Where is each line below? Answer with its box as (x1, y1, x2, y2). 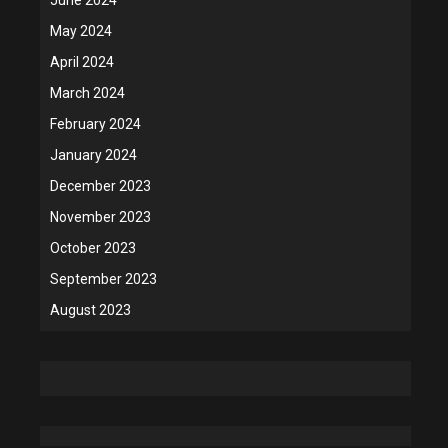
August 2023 (50, 301, 131, 318)
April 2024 (50, 53, 114, 70)
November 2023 (50, 208, 151, 225)
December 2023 (50, 177, 151, 194)
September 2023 (50, 270, 157, 287)
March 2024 (50, 84, 125, 101)
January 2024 (50, 146, 137, 163)
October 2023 (50, 239, 136, 256)
